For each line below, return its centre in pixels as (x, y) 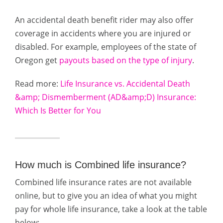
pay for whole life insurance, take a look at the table (111, 209)
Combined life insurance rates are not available (103, 182)
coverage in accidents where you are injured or (103, 33)
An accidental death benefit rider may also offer (104, 20)
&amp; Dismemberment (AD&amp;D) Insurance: (106, 97)
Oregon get (37, 60)
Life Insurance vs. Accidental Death (125, 84)
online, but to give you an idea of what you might (106, 196)
